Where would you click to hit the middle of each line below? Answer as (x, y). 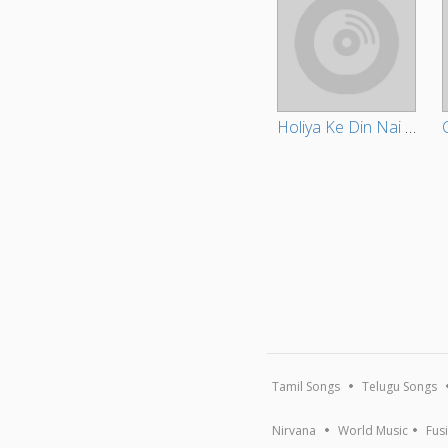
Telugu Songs (400, 387)
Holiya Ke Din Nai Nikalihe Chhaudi (411, 127)
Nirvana (294, 431)
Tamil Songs (306, 387)
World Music (373, 431)
